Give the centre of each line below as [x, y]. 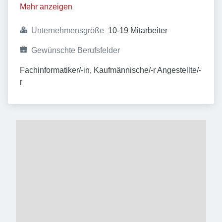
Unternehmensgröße [68, 30]
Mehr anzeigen [46, 7]
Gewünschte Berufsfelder [76, 50]
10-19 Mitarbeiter [138, 30]
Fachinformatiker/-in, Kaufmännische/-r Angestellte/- [111, 70]
